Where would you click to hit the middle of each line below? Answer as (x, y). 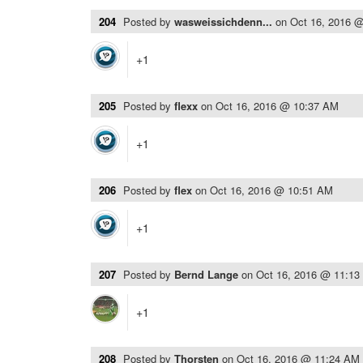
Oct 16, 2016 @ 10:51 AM (271, 190)
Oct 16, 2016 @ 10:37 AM (277, 106)
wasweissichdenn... (225, 21)
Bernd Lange (208, 274)
